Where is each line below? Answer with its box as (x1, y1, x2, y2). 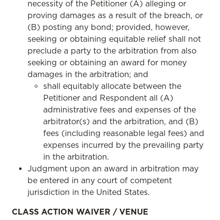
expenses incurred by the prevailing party (43, 140, 203, 150)
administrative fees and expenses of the (43, 105, 196, 114)
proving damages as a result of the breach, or (27, 10, 203, 20)
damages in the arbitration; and (27, 69, 148, 79)
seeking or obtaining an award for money (27, 57, 187, 67)
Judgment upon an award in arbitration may (27, 164, 198, 173)
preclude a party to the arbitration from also (27, 46, 196, 55)
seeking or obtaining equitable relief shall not (27, 34, 201, 44)
